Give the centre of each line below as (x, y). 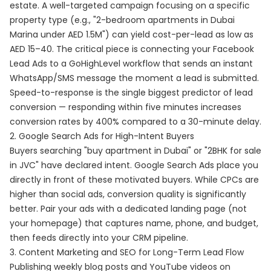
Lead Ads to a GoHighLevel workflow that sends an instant (131, 64)
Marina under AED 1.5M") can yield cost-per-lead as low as (132, 34)
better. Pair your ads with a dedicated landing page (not (128, 209)
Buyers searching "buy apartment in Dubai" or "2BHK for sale (135, 151)
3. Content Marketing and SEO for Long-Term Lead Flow (127, 252)
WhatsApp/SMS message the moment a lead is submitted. (134, 78)
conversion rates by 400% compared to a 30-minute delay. (135, 122)
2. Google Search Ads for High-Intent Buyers (102, 136)
